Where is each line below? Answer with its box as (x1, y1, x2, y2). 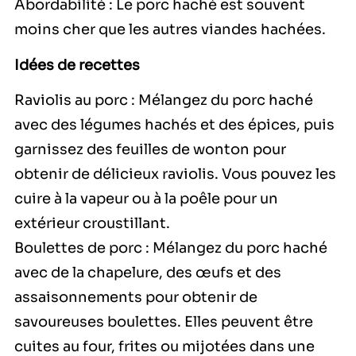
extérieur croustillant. (14, 215, 170, 233)
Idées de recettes (14, 56, 140, 74)
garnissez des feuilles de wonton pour (14, 141, 286, 159)
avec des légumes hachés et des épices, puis (14, 116, 335, 134)
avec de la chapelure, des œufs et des (14, 264, 281, 282)
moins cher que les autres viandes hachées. (14, 21, 326, 39)
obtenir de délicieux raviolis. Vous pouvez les (14, 165, 336, 184)
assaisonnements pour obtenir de (14, 288, 257, 307)
